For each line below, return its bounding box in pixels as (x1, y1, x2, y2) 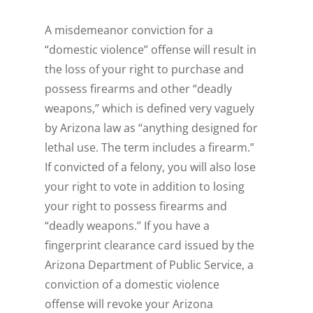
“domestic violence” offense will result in (45, 42, 257, 58)
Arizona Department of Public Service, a (45, 257, 254, 273)
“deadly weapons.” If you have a (45, 218, 210, 234)
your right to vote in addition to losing (45, 179, 245, 195)
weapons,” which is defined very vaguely (45, 101, 255, 117)
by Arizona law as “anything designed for (45, 120, 259, 136)
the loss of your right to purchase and (45, 61, 245, 78)
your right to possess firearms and (45, 198, 228, 214)
